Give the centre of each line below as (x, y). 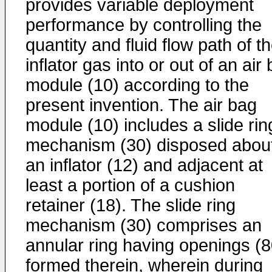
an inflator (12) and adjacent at (144, 165)
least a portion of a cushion (130, 185)
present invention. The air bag (141, 105)
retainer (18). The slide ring (131, 205)
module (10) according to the (137, 85)
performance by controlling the (144, 25)
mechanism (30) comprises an (144, 225)
